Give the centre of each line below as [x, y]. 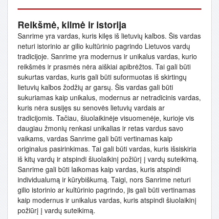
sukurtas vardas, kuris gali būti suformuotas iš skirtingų [102, 77]
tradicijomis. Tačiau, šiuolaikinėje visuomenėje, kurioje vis [106, 118]
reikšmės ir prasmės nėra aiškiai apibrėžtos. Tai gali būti [104, 66]
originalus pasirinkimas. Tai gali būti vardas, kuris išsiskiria [107, 149]
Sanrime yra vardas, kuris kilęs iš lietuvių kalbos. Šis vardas [109, 36]
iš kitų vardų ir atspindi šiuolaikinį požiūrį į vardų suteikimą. [108, 159]
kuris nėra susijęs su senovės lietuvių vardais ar [91, 108]
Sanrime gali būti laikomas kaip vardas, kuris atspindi [99, 169]
